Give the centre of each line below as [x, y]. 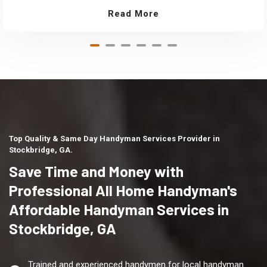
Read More [133, 14]
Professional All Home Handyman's [123, 190]
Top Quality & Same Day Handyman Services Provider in [114, 139]
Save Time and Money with [96, 171]
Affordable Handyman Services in [119, 209]
